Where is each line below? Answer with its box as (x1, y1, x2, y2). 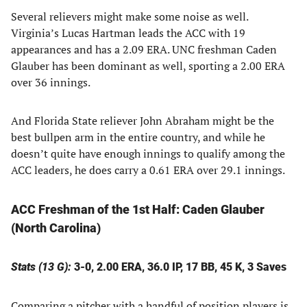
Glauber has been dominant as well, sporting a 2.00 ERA (11, 58, 285, 73)
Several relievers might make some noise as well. (11, 9, 248, 24)
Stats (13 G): (11, 260, 71, 273)
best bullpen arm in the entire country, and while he (11, 130, 265, 145)
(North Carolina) (11, 221, 101, 235)
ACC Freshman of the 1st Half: (11, 202, 182, 217)
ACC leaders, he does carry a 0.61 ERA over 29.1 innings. (11, 162, 287, 177)
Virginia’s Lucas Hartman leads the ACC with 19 (11, 25, 245, 40)
